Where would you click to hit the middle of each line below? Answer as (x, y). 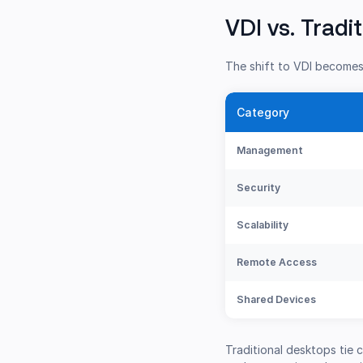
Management (270, 151)
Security (259, 188)
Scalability (263, 225)
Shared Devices (277, 300)
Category (263, 113)
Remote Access (277, 263)
